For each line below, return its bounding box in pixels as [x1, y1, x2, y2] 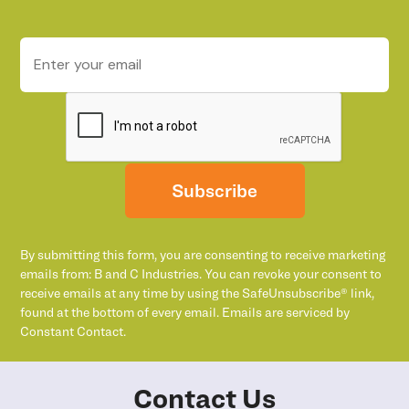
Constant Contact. [20, 323, 127, 339]
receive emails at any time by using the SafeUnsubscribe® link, [20, 285, 375, 300]
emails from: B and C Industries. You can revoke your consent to [20, 266, 383, 281]
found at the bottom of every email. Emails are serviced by [20, 304, 351, 320]
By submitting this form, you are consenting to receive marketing [20, 246, 386, 262]
